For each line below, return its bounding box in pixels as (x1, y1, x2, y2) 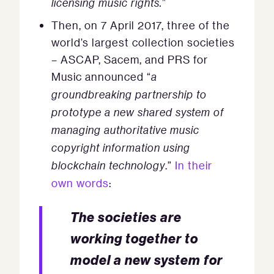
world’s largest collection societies (51, 35, 235, 49)
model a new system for (70, 251, 223, 268)
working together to (70, 230, 198, 246)
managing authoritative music (51, 123, 199, 137)
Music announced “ (51, 70, 151, 83)
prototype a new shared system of (51, 105, 224, 119)
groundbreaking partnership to (51, 87, 207, 102)
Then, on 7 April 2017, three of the (51, 18, 230, 32)
